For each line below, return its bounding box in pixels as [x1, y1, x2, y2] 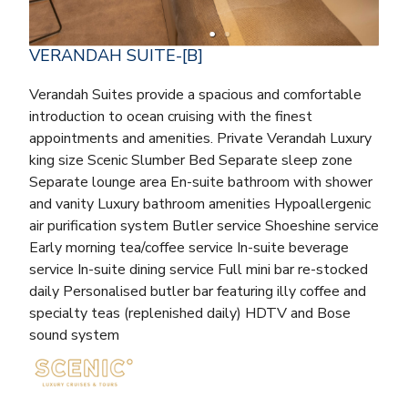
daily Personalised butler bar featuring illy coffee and [29, 280, 366, 301]
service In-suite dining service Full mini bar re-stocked [29, 259, 368, 280]
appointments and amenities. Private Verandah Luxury [29, 127, 372, 148]
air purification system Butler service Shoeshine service [29, 215, 379, 236]
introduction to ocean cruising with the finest [29, 106, 312, 127]
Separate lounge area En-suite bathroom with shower [29, 171, 372, 192]
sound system [29, 324, 119, 345]
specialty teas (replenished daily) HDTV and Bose [29, 302, 351, 323]
